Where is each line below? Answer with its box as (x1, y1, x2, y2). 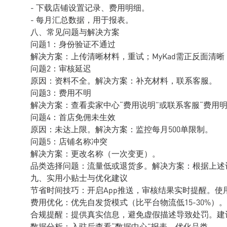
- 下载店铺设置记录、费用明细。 (30, 2, 149, 13)
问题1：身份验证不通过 (30, 39, 116, 49)
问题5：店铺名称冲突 (30, 136, 107, 146)
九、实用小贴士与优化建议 (30, 172, 128, 183)
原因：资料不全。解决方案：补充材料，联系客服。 (30, 75, 217, 86)
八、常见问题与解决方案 (30, 26, 120, 37)
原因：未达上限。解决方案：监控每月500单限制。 (30, 124, 213, 134)
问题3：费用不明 (30, 87, 91, 98)
